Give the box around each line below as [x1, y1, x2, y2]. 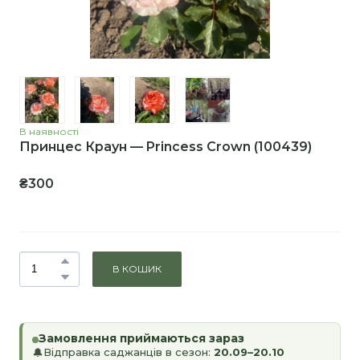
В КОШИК [112, 262, 162, 275]
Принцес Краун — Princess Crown [19, 138, 251, 154]
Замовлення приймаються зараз [39, 330, 244, 346]
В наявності [19, 125, 79, 137]
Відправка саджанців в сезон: [43, 345, 214, 358]
